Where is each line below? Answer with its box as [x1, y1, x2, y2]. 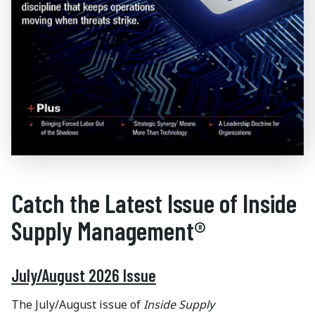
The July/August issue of [11, 296, 143, 312]
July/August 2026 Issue [11, 264, 156, 285]
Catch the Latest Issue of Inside [11, 187, 297, 218]
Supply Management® [11, 214, 205, 245]
